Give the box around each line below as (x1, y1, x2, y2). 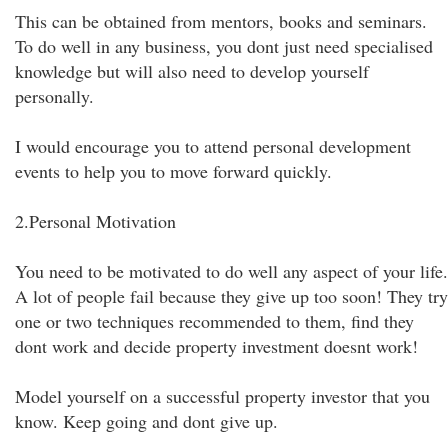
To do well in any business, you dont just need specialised (15, 34, 433, 58)
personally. (15, 84, 94, 108)
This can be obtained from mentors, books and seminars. (15, 9, 427, 33)
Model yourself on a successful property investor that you (15, 384, 430, 408)
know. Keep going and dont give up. (15, 409, 278, 433)
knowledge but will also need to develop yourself (15, 59, 369, 83)
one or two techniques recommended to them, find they (15, 309, 414, 333)
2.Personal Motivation (15, 209, 176, 233)
